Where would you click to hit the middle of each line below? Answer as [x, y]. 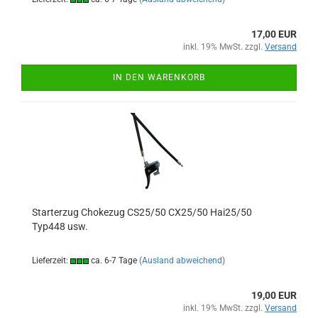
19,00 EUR [274, 295]
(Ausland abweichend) [182, 260]
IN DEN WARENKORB [159, 77]
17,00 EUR [274, 34]
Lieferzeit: [51, 260]
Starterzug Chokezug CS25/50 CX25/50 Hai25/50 [142, 212]
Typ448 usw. [60, 226]
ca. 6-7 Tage [113, 260]
